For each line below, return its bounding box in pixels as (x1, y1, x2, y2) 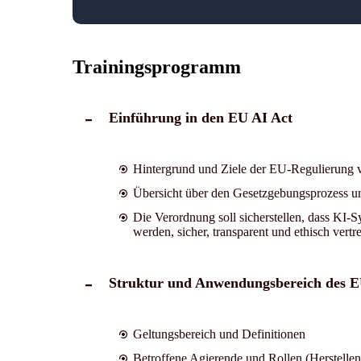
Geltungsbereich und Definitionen (132, 326, 305, 341)
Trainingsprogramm (72, 56, 241, 77)
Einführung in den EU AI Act (108, 109, 293, 126)
